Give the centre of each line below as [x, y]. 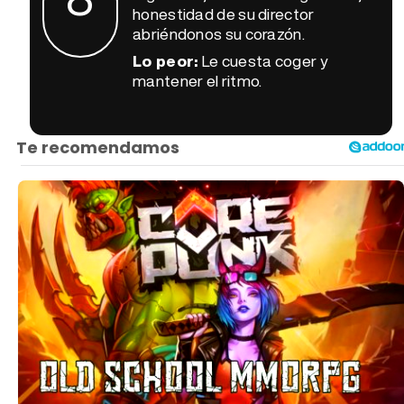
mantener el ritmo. [197, 80]
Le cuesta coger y [264, 60]
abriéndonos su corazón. [219, 33]
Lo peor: [167, 60]
